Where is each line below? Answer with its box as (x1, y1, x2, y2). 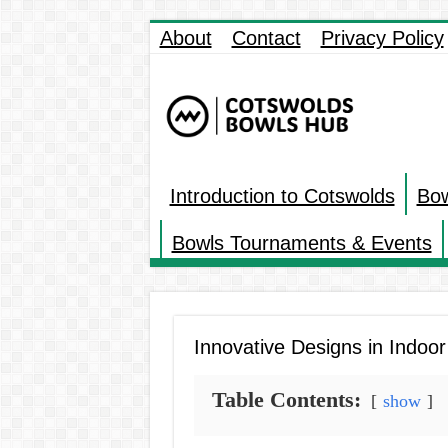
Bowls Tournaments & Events (171, 232, 432, 255)
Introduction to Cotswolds (169, 185, 395, 208)
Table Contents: (211, 387, 361, 413)
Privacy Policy (320, 27, 444, 49)
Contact (231, 27, 301, 49)
